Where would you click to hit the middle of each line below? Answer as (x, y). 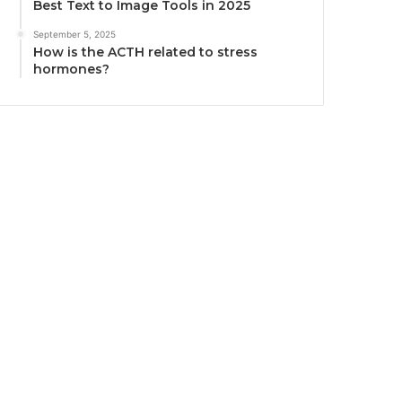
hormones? (72, 69)
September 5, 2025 (75, 34)
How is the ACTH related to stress (146, 52)
